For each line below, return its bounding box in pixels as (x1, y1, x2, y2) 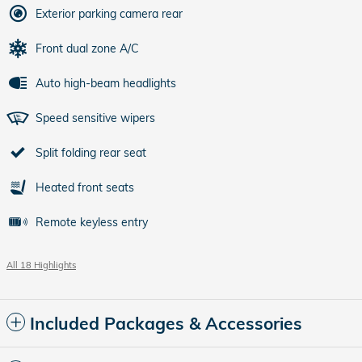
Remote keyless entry (36, 215, 148, 229)
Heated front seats (36, 180, 134, 195)
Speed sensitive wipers (36, 111, 155, 125)
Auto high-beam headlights (36, 76, 176, 90)
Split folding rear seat (36, 145, 146, 160)
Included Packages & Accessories (30, 313, 302, 334)
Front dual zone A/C (36, 41, 139, 56)
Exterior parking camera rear (36, 6, 183, 21)
